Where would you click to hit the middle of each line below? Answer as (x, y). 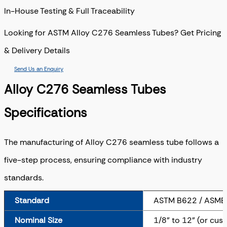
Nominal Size (39, 220)
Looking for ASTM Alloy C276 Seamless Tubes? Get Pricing (112, 33)
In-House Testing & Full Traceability (69, 11)
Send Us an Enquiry (39, 69)
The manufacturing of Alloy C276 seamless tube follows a (111, 142)
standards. (24, 177)
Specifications (46, 113)
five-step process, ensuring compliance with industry (103, 160)
